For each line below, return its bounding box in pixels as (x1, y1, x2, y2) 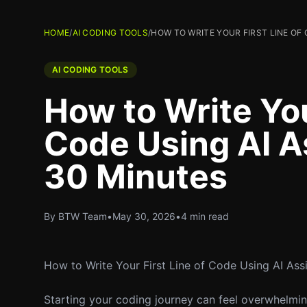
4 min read (181, 210, 229, 222)
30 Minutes (44, 156, 228, 197)
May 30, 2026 (112, 210, 175, 222)
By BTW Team (44, 210, 107, 222)
